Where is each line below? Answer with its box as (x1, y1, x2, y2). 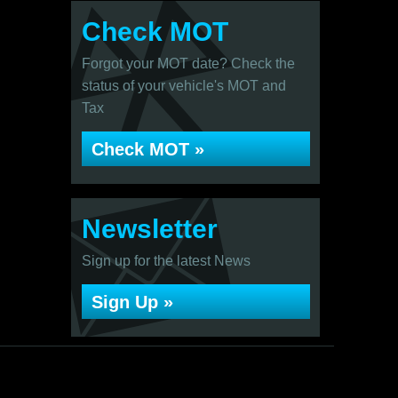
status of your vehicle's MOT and (81, 78, 286, 93)
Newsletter (81, 214, 218, 243)
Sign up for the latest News (81, 253, 251, 268)
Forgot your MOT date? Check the (81, 56, 295, 71)
